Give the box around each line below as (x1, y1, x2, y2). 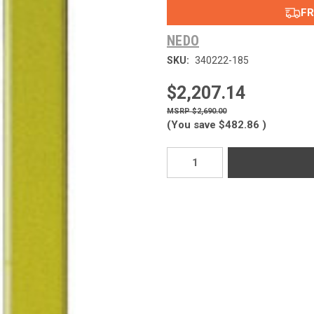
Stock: (167, 162, 190, 173)
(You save (167, 118, 216, 132)
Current (167, 149, 194, 160)
